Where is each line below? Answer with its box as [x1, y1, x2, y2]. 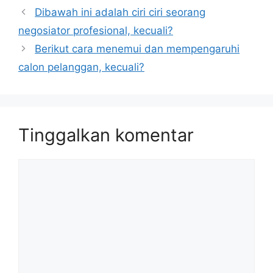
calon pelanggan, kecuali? [18, 60, 144, 73]
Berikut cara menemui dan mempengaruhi [35, 42, 240, 55]
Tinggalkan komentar [18, 124, 194, 146]
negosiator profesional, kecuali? [18, 24, 173, 37]
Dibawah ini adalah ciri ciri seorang [35, 5, 206, 18]
